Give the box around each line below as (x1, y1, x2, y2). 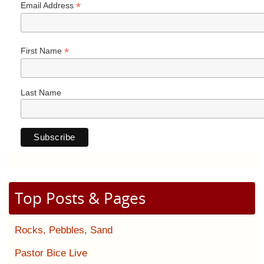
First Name (21, 45, 64, 55)
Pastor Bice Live (15, 247, 87, 259)
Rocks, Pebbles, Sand (15, 225, 113, 236)
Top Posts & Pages (15, 187, 146, 209)
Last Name (21, 87, 61, 97)
